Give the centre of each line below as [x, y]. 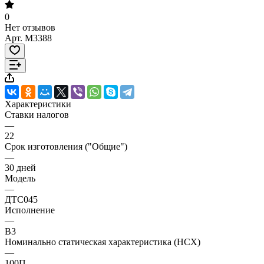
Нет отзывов [30, 27]
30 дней [20, 167]
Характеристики [38, 104]
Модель [20, 178]
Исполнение [30, 210]
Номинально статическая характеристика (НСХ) [103, 242]
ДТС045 [21, 199]
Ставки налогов [37, 114]
